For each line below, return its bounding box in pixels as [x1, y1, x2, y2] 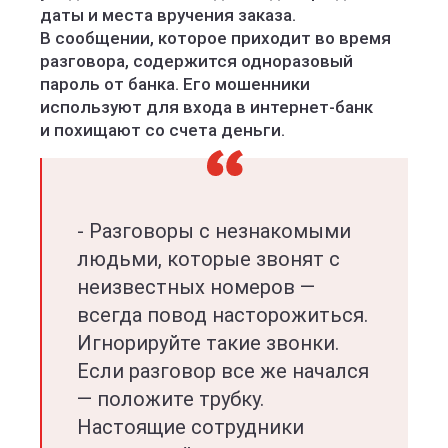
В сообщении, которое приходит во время [40, 28, 391, 48]
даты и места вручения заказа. [40, 5, 296, 25]
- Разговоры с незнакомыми [77, 219, 351, 243]
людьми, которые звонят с [77, 247, 340, 271]
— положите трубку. [77, 387, 264, 411]
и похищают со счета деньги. [40, 120, 285, 140]
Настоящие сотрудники [77, 415, 304, 439]
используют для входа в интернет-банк [40, 97, 373, 117]
